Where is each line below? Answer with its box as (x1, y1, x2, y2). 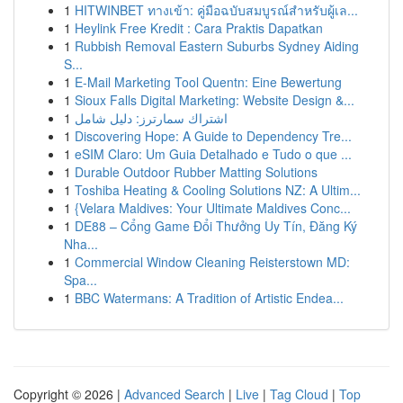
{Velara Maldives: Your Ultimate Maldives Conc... (75, 199, 351, 217)
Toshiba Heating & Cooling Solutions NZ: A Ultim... (75, 181, 361, 199)
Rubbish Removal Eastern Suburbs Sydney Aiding (75, 37, 359, 55)
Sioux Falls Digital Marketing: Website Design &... (75, 91, 354, 109)
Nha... (64, 235, 98, 253)
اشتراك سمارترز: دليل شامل (75, 109, 228, 127)
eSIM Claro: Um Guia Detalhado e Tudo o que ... (75, 145, 352, 163)
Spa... (64, 271, 97, 289)
